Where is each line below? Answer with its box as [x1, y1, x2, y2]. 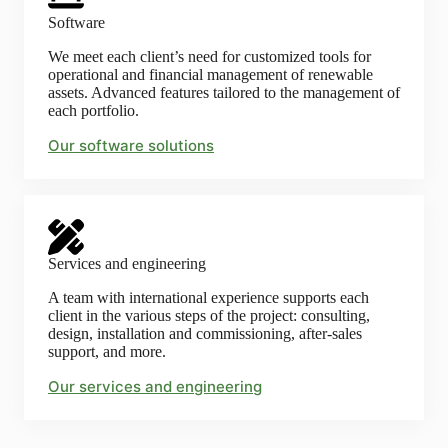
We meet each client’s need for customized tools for [48, 48, 371, 65]
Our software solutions [48, 136, 214, 155]
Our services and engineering [48, 377, 262, 396]
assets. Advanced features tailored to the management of [48, 84, 400, 101]
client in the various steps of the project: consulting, [48, 307, 370, 324]
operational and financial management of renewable [48, 66, 373, 83]
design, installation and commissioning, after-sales [48, 325, 362, 342]
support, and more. [48, 343, 166, 360]
